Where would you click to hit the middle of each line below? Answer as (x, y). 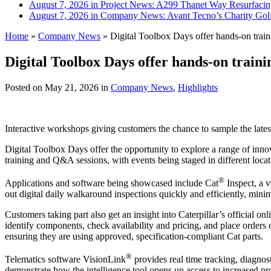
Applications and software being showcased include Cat (112, 183)
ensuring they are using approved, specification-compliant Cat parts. (134, 237)
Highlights (198, 87)
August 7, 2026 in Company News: (98, 15)
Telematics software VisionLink (65, 260)
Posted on (25, 87)
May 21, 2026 (72, 87)
